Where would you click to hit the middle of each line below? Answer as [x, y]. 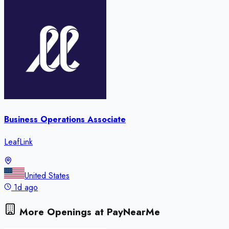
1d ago [26, 187]
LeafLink [18, 142]
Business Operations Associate [65, 119]
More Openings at [62, 212]
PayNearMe [133, 212]
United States [47, 175]
